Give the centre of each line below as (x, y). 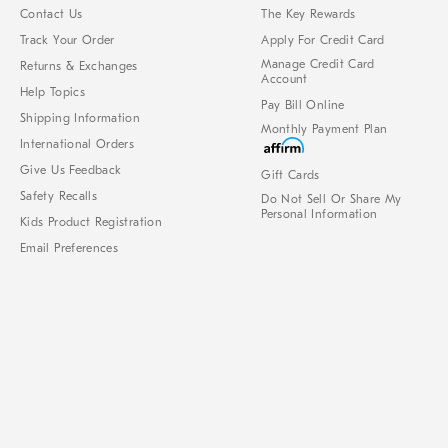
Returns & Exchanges (79, 66)
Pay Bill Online (303, 105)
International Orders (77, 144)
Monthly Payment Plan (324, 129)
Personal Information (319, 214)
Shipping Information (80, 118)
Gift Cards (290, 175)
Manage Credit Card (318, 64)
